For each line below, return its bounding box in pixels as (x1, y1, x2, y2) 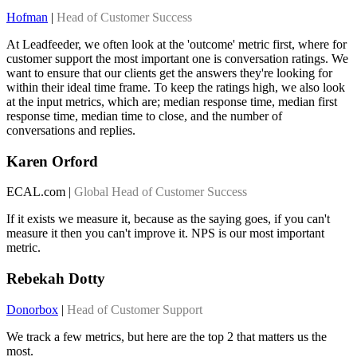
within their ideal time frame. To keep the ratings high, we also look (6, 80, 345, 94)
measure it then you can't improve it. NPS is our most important (6, 226, 324, 241)
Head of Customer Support (67, 302, 202, 316)
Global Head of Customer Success (74, 185, 247, 199)
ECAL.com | (6, 185, 74, 199)
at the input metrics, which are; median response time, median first (6, 94, 337, 108)
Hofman (6, 10, 48, 24)
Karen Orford (6, 152, 98, 170)
